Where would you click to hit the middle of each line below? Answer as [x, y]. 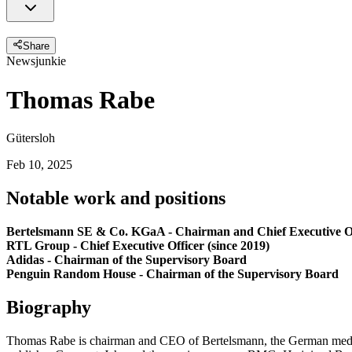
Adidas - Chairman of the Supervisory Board [126, 259]
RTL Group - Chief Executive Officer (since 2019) [138, 245]
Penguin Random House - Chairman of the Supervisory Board [172, 273]
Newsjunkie [36, 61]
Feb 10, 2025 [39, 165]
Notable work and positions [116, 198]
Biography [49, 307]
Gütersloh [31, 138]
